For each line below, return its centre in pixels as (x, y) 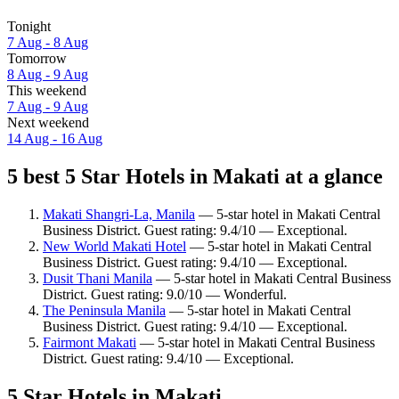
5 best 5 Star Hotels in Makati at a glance (195, 176)
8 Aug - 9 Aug (48, 75)
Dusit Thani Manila (98, 278)
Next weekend (48, 123)
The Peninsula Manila (104, 310)
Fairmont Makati (90, 342)
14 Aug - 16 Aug (55, 139)
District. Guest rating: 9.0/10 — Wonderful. (165, 294)
